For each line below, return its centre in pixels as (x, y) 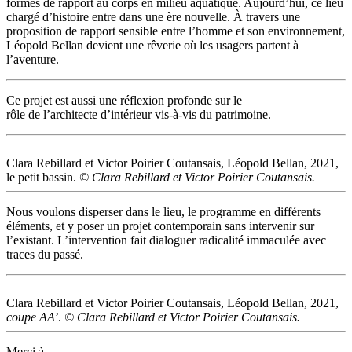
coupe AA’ (32, 317)
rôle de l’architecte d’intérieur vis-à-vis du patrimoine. (139, 114)
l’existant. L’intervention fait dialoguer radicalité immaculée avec (166, 240)
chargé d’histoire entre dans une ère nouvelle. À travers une (153, 16)
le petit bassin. (43, 177)
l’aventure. (33, 59)
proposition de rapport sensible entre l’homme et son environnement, (176, 31)
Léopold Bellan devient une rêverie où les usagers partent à (152, 45)
